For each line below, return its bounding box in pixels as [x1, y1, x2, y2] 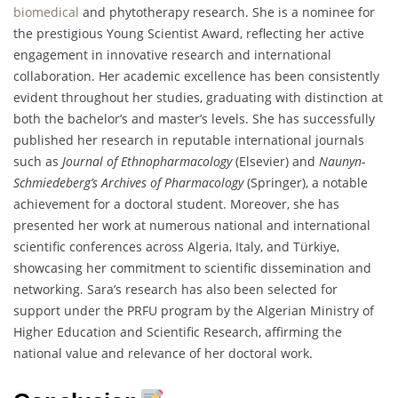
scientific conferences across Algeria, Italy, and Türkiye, [13, 238, 339, 256]
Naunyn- [319, 153, 365, 171]
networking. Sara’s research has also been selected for [13, 281, 338, 298]
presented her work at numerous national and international [13, 217, 370, 235]
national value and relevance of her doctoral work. [13, 345, 313, 362]
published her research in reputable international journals [13, 131, 364, 149]
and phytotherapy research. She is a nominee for [79, 4, 375, 21]
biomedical [13, 4, 79, 21]
